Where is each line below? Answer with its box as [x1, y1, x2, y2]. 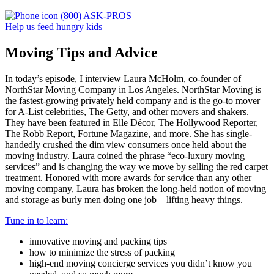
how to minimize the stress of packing [29, 246, 175, 257]
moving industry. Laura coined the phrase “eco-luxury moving [5, 150, 245, 161]
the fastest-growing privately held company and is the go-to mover [5, 95, 260, 106]
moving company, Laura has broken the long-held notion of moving [5, 183, 266, 194]
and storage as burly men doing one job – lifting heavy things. [5, 194, 243, 205]
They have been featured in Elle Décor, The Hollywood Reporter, [5, 117, 258, 128]
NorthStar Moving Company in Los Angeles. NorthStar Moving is [5, 84, 261, 95]
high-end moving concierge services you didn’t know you [29, 257, 252, 268]
